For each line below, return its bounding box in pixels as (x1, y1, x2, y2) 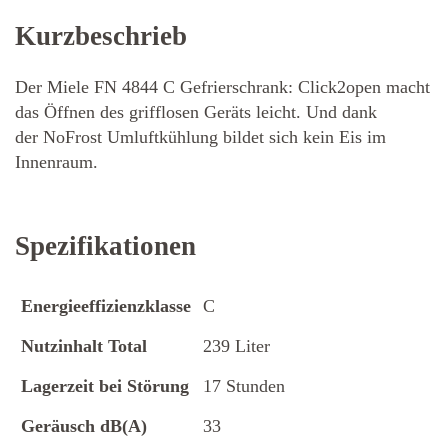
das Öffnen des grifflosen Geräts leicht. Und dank (15, 102, 377, 123)
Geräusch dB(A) (21, 415, 147, 436)
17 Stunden (203, 375, 285, 396)
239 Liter (203, 335, 270, 356)
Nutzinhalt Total (21, 335, 147, 356)
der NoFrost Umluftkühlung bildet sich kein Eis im (15, 127, 386, 148)
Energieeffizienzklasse (21, 295, 191, 316)
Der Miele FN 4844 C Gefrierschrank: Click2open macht (15, 77, 430, 98)
